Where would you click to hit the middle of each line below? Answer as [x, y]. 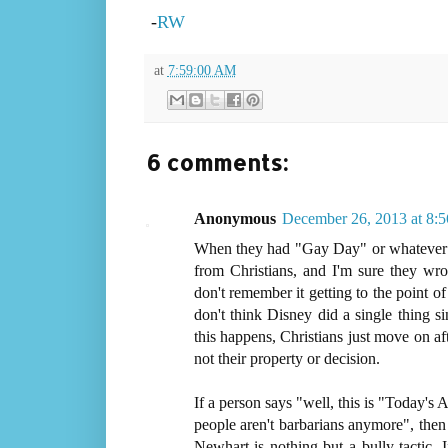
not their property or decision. [286, 358]
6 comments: [216, 161]
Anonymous [234, 218]
